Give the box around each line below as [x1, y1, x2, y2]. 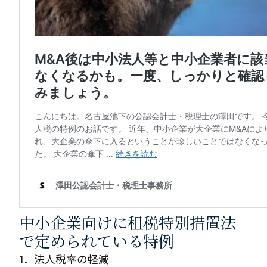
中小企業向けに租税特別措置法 [19, 212, 236, 233]
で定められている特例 [19, 230, 174, 252]
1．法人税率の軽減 [19, 253, 109, 266]
